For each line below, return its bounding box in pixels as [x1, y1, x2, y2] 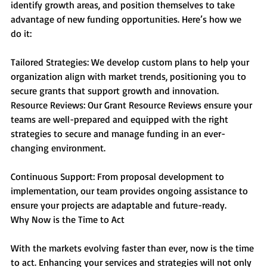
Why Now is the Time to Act [11, 213, 125, 225]
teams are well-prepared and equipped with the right [11, 113, 231, 125]
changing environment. [11, 141, 105, 154]
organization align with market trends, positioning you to [11, 70, 249, 82]
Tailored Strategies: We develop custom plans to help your [11, 55, 252, 68]
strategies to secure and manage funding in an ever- [11, 127, 225, 139]
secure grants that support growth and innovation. [11, 84, 219, 97]
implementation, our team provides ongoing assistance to [11, 184, 250, 197]
